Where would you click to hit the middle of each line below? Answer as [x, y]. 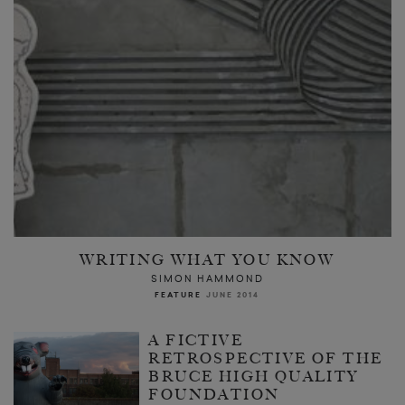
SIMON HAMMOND [207, 279]
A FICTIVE [196, 341]
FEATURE [178, 296]
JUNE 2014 [233, 296]
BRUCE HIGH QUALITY [254, 377]
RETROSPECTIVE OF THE [266, 359]
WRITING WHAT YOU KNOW [207, 260]
